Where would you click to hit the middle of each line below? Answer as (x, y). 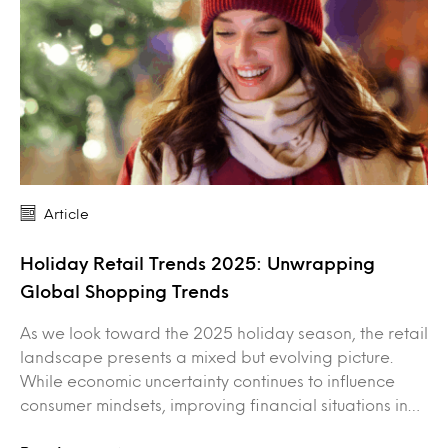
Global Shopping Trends (124, 290)
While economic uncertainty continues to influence (207, 380)
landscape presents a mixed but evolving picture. (206, 356)
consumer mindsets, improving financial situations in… (220, 404)
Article (66, 213)
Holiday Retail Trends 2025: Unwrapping (197, 262)
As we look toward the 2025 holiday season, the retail (224, 332)
